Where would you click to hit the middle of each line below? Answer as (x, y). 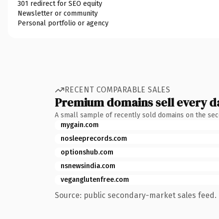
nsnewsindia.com (88, 166)
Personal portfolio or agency (63, 23)
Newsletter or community (58, 13)
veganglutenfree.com (95, 179)
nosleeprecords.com (94, 138)
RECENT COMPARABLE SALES (118, 90)
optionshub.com (87, 152)
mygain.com (80, 125)
